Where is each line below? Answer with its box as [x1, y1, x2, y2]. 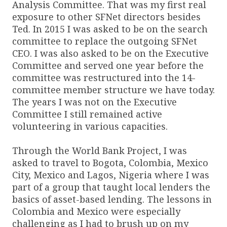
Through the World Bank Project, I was [12, 144, 187, 157]
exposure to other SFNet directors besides [12, 10, 201, 23]
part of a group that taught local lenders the [12, 180, 210, 193]
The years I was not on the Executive [12, 95, 177, 108]
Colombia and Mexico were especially [12, 205, 180, 217]
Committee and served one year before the [12, 59, 204, 71]
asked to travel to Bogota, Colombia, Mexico [12, 156, 208, 169]
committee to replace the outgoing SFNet [12, 34, 197, 47]
